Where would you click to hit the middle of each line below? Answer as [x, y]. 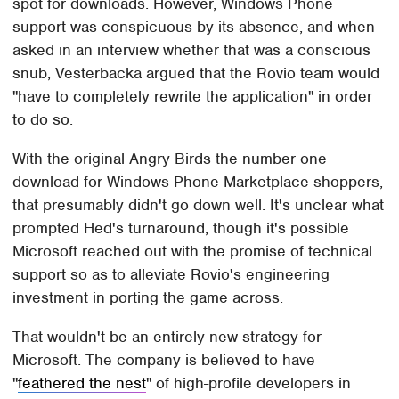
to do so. [43, 119]
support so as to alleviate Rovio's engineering [171, 274]
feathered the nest [82, 383]
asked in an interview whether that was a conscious [192, 49]
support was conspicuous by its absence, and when [194, 26]
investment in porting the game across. [148, 297]
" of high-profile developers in [249, 383]
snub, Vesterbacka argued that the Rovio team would [196, 73]
